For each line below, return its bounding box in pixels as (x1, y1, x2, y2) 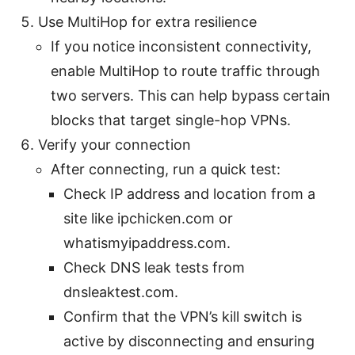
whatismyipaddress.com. (63, 234, 231, 251)
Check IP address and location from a (63, 185, 315, 202)
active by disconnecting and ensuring (63, 332, 315, 349)
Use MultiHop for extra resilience (38, 13, 257, 30)
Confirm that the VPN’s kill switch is (63, 307, 302, 325)
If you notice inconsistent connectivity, (51, 37, 311, 55)
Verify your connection (38, 136, 191, 153)
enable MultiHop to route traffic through (51, 62, 320, 79)
